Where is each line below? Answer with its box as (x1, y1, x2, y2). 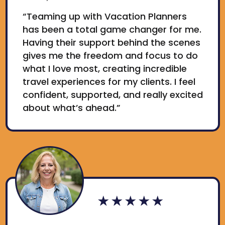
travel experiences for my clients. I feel (22, 75, 195, 88)
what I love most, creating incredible (22, 62, 187, 75)
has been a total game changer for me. (22, 23, 201, 36)
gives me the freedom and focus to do (22, 49, 198, 62)
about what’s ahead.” (22, 101, 121, 115)
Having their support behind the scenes (22, 36, 200, 49)
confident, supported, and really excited (22, 88, 203, 101)
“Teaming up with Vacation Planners (22, 10, 187, 23)
